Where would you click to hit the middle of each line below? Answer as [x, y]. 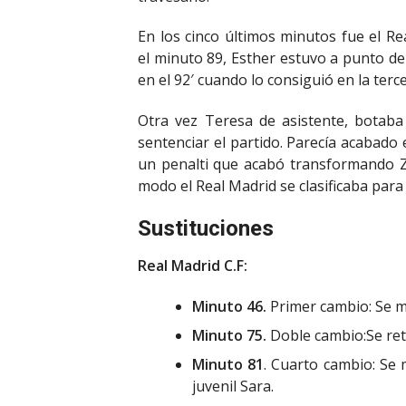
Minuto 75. [229, 335]
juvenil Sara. [233, 386]
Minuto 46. [229, 306]
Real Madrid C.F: [193, 266]
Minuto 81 [228, 364]
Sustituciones [206, 229]
